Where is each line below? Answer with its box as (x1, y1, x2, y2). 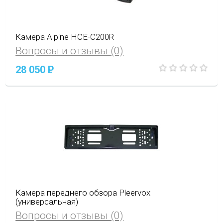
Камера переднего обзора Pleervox (15, 188, 151, 198)
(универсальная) (15, 197, 79, 207)
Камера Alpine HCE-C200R (15, 32, 114, 42)
